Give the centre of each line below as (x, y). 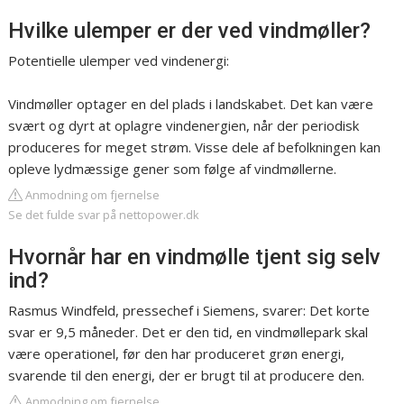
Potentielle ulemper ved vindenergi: (119, 61)
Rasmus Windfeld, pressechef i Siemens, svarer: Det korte (189, 311)
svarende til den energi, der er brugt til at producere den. (187, 376)
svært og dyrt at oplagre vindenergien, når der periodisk (184, 126)
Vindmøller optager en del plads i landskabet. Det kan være (191, 104)
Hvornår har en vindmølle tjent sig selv (195, 257)
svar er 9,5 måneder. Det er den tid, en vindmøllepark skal (188, 332)
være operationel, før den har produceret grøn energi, (177, 354)
